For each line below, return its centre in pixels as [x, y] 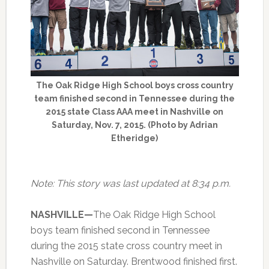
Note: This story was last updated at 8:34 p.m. [130, 183]
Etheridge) [135, 138]
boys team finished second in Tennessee [120, 230]
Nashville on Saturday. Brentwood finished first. [134, 261]
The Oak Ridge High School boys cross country [134, 85]
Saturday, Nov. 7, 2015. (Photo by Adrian [134, 125]
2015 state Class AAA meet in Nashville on [135, 111]
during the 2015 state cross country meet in [126, 246]
